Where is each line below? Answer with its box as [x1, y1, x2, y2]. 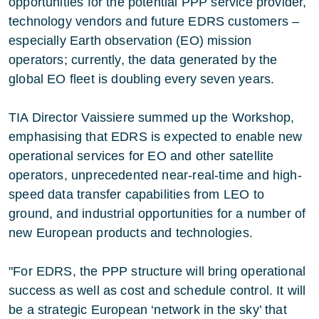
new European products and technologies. [9, 226, 253, 240]
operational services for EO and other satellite [9, 149, 274, 163]
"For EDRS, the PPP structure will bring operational [9, 264, 306, 278]
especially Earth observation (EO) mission [9, 33, 252, 48]
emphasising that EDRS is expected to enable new [9, 130, 303, 144]
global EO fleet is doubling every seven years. [9, 72, 275, 86]
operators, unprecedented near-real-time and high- [9, 168, 302, 182]
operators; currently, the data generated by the [9, 53, 278, 67]
